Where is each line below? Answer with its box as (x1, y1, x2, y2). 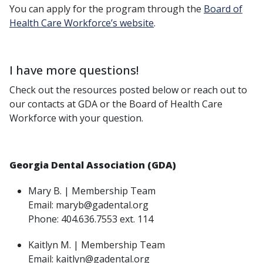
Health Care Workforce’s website (9, 16, 154, 29)
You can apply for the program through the (9, 2, 204, 15)
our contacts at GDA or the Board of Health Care (9, 97, 222, 110)
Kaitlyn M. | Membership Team (28, 238, 167, 251)
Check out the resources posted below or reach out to (9, 83, 247, 96)
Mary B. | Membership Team (28, 184, 158, 197)
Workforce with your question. (9, 111, 143, 124)
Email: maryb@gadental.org (28, 198, 151, 211)
